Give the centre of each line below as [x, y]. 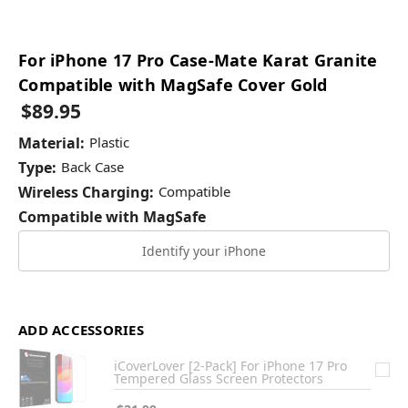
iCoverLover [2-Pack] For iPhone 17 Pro [231, 366]
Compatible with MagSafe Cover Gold [173, 85]
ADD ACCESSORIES [81, 329]
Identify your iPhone [204, 251]
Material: [51, 143]
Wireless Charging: [86, 193]
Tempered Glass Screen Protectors [219, 379]
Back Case [92, 167]
